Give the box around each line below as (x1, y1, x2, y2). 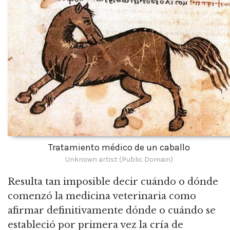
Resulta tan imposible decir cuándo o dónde (8, 176, 218, 188)
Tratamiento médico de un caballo (48, 142, 190, 154)
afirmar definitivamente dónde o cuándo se (8, 205, 216, 217)
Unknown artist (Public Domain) (65, 155, 173, 164)
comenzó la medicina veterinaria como (8, 190, 196, 202)
